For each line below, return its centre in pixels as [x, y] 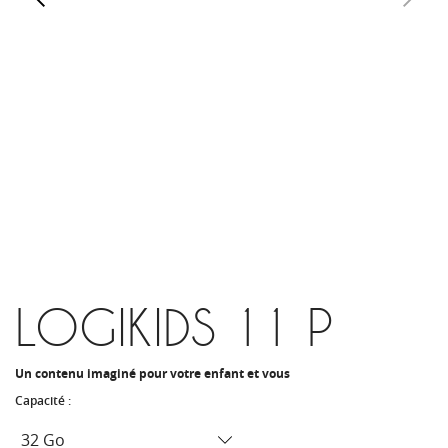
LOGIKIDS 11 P [174, 327]
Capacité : [44, 400]
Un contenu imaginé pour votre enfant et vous [152, 373]
